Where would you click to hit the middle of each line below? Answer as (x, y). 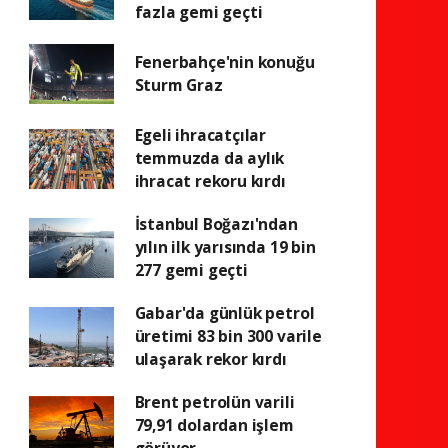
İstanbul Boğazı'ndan (216, 224)
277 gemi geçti (191, 270)
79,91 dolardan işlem (214, 425)
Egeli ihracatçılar (200, 135)
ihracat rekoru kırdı (210, 181)
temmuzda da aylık (209, 158)
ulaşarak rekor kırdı (210, 359)
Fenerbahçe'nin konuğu (224, 62)
